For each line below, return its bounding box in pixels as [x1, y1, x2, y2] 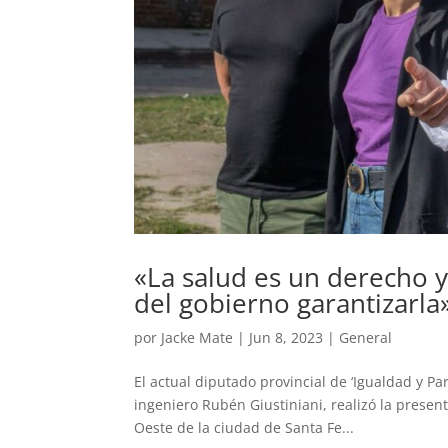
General [339, 327, 393, 347]
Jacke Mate [161, 327, 234, 347]
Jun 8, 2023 [249, 327, 324, 347]
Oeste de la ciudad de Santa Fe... [134, 417, 355, 437]
